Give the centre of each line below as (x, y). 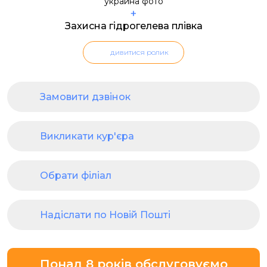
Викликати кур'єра (87, 136)
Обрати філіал (76, 176)
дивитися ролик (139, 52)
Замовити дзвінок (85, 97)
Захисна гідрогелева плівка (133, 26)
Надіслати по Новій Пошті (105, 215)
